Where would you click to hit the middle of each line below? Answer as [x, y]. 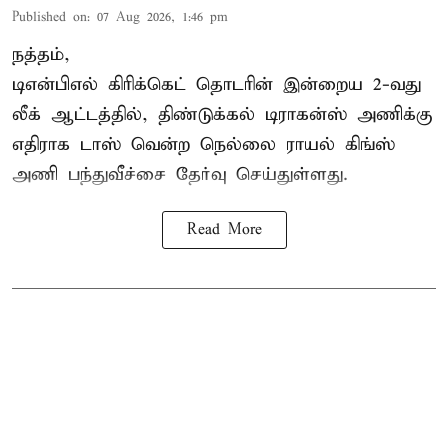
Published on [49, 17]
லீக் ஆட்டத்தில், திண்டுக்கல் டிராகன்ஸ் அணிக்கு [222, 114]
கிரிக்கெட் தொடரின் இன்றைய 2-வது [264, 84]
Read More [224, 229]
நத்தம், [41, 54]
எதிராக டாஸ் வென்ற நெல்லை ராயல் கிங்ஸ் [203, 144]
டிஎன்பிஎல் [60, 84]
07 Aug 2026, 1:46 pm [162, 17]
